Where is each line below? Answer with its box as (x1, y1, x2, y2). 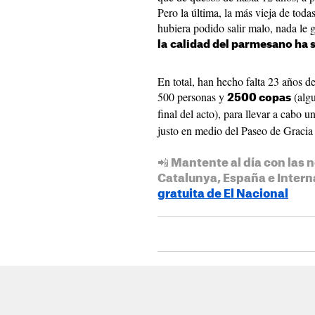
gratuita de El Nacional (157, 188, 288, 200)
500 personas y (157, 89, 227, 104)
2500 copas (227, 93, 291, 103)
